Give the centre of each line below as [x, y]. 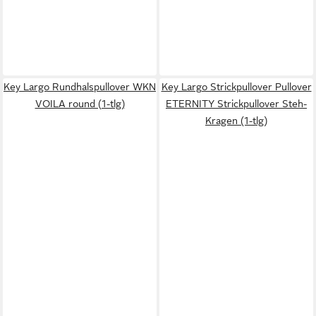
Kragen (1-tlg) [236, 120]
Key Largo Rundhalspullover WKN [80, 86]
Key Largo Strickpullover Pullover [236, 86]
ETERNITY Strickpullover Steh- [236, 103]
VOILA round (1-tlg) [80, 103]
